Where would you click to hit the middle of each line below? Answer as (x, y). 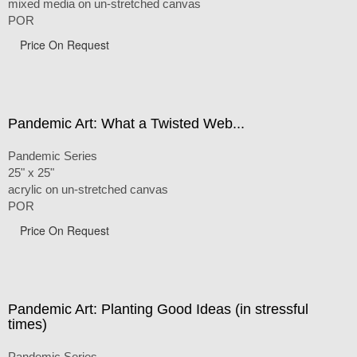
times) (27, 324)
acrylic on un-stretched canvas (88, 189)
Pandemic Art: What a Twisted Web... (126, 123)
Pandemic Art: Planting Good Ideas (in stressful (158, 309)
